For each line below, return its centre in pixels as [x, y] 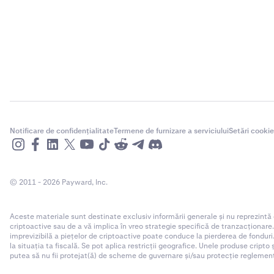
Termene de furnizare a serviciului [171, 131]
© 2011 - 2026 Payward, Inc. [59, 182]
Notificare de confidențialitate [62, 131]
